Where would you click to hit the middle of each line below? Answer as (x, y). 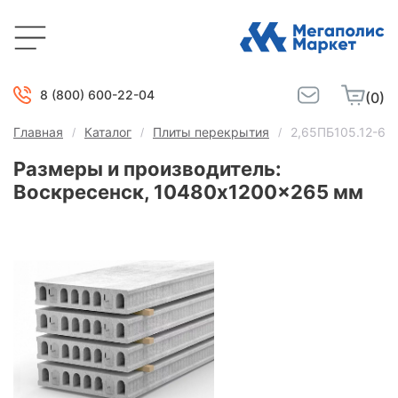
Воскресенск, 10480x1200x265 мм (188, 192)
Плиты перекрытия (211, 132)
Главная (38, 132)
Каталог (108, 132)
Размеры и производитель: (147, 169)
